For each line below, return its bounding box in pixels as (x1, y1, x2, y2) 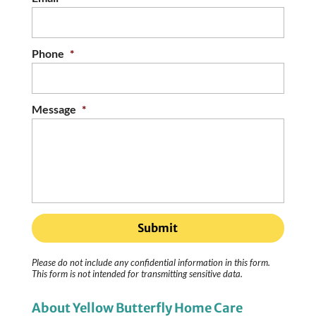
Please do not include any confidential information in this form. (31, 256, 270, 268)
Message (31, 102, 76, 116)
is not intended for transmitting (67, 267, 189, 279)
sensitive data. (188, 267, 243, 279)
